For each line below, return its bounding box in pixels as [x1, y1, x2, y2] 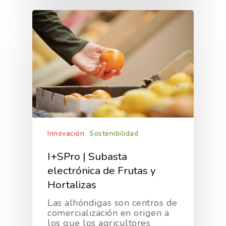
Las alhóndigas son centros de [47, 197, 178, 209]
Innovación [47, 129, 84, 138]
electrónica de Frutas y [47, 163, 156, 178]
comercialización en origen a [47, 207, 169, 219]
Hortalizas [47, 178, 96, 192]
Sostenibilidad [89, 129, 138, 138]
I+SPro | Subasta [47, 149, 127, 163]
